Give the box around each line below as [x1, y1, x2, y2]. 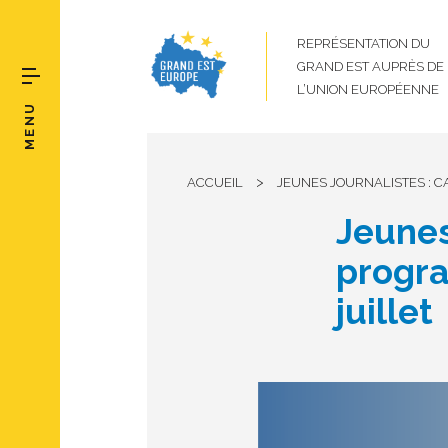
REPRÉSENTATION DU [297, 36, 430, 51]
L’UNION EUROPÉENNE [297, 82, 439, 97]
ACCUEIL [187, 175, 243, 190]
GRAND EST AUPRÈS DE [297, 59, 444, 74]
